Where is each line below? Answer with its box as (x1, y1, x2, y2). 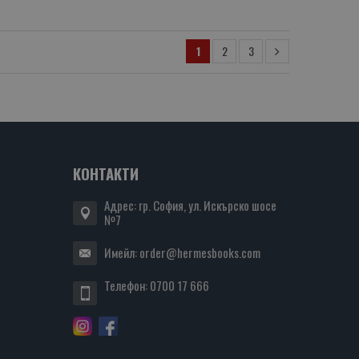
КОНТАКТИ (73, 163, 139, 185)
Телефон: (104, 276, 150, 295)
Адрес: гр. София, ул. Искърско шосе (104, 196, 276, 215)
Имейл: (104, 244, 139, 262)
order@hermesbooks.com (139, 244, 260, 262)
